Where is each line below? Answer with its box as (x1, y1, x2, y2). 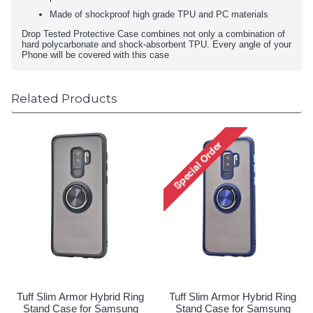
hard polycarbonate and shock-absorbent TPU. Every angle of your (22, 39, 291, 50)
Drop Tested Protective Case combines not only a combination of (22, 29, 285, 39)
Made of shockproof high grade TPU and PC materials (50, 9, 268, 20)
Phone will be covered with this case (22, 50, 169, 60)
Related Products (11, 92, 117, 105)
